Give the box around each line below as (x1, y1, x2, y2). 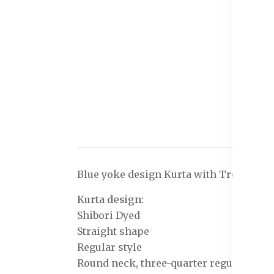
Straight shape (77, 225, 149, 237)
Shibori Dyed (77, 209, 140, 221)
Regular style (77, 241, 142, 253)
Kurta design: (77, 193, 144, 206)
